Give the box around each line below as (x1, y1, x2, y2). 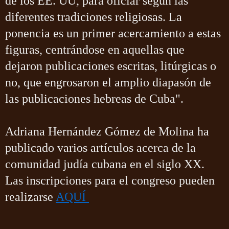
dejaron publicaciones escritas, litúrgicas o (5, 59, 216, 73)
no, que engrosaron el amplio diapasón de (5, 75, 211, 89)
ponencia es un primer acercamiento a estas (5, 26, 221, 40)
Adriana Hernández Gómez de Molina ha (5, 124, 209, 138)
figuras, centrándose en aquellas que (5, 42, 185, 56)
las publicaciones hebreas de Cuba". (5, 91, 184, 105)
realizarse (5, 190, 56, 203)
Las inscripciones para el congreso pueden (5, 173, 215, 187)
